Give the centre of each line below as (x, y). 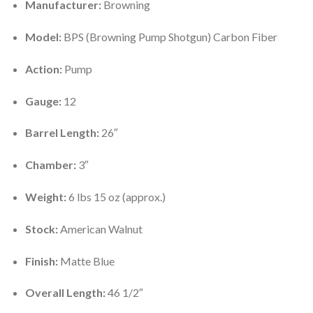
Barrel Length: (62, 133)
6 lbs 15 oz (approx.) (116, 196)
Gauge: (43, 101)
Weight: (45, 196)
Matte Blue (86, 261)
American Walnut (100, 228)
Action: (43, 68)
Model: (43, 36)
